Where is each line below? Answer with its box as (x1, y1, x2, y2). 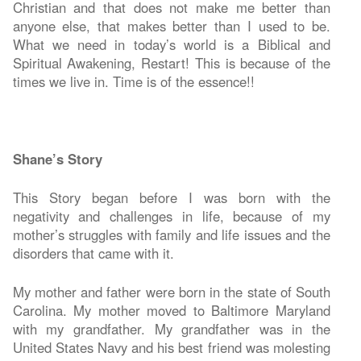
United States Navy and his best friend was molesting (12, 337, 330, 357)
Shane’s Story (12, 148, 102, 168)
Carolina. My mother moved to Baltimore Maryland (12, 300, 330, 320)
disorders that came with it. (12, 243, 174, 263)
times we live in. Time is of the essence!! (12, 71, 255, 91)
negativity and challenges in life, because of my (12, 205, 330, 226)
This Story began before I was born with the (12, 187, 330, 207)
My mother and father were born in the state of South (12, 281, 330, 301)
